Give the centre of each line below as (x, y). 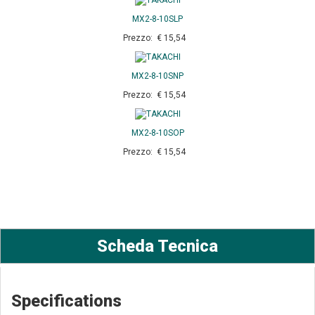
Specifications (66, 301)
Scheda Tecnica (157, 246)
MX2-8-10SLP (157, 19)
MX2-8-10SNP (157, 76)
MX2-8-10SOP (157, 133)
